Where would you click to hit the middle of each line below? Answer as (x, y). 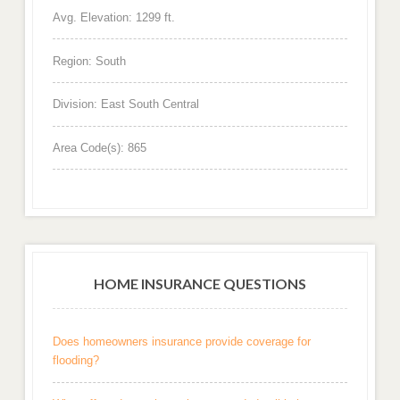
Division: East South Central (125, 104)
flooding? (75, 361)
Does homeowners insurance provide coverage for (181, 342)
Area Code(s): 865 (99, 147)
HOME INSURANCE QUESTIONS (200, 283)
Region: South (89, 61)
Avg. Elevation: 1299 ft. (113, 18)
